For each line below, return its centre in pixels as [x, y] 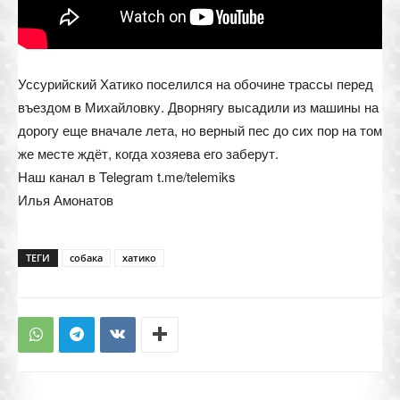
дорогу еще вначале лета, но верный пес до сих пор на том [200, 129]
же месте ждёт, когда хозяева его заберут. [148, 153]
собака [86, 257]
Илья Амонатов [66, 199]
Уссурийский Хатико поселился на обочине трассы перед [196, 83]
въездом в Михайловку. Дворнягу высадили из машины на [198, 106]
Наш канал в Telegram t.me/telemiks [127, 176]
